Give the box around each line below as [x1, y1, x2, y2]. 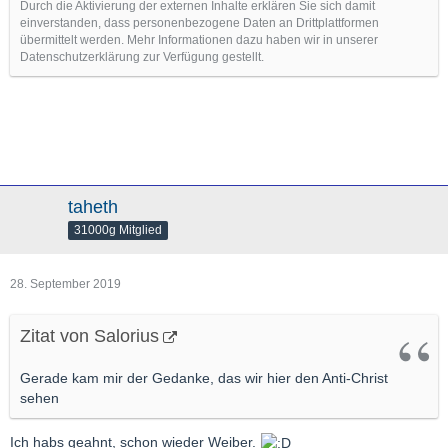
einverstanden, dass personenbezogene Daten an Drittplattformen [20, 16, 379, 30]
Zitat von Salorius [20, 326, 159, 346]
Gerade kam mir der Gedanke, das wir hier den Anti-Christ [20, 370, 388, 386]
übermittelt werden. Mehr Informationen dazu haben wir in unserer [20, 33, 378, 47]
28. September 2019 [10, 277, 121, 291]
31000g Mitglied [74, 222, 162, 237]
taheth [68, 197, 118, 217]
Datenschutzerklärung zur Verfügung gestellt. [20, 50, 264, 64]
